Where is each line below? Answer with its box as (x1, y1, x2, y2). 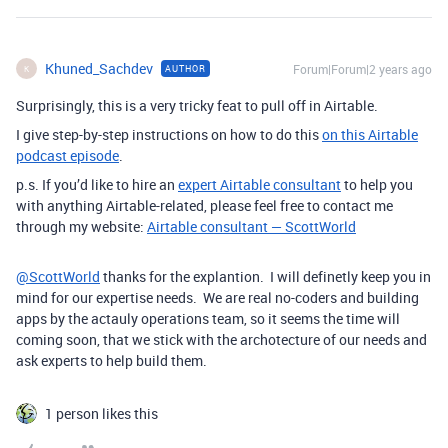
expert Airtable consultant (178, 175, 341, 195)
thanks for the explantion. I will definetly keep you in (100, 267, 431, 287)
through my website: (16, 217, 147, 237)
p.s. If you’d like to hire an (16, 175, 178, 195)
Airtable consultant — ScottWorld (147, 217, 356, 237)
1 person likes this (45, 404, 158, 424)
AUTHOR (165, 62, 206, 76)
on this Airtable (322, 125, 418, 145)
